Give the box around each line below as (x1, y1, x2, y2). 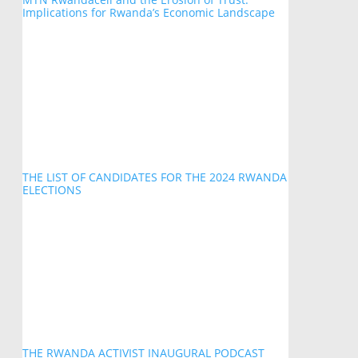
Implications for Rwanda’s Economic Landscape (22, 4, 275, 20)
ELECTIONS (22, 182, 82, 198)
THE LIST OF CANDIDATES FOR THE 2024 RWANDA (22, 169, 287, 185)
